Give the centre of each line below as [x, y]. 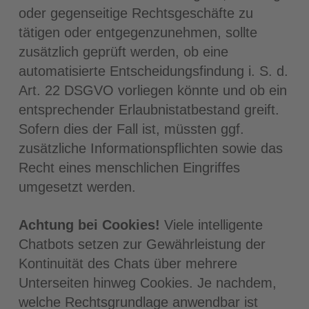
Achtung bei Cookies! [89, 225]
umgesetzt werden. [77, 187]
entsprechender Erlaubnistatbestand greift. [149, 110]
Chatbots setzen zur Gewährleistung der [142, 244]
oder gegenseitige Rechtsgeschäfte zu [136, 13]
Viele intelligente [211, 225]
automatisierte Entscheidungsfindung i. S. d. [153, 71]
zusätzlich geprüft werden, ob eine [123, 52]
